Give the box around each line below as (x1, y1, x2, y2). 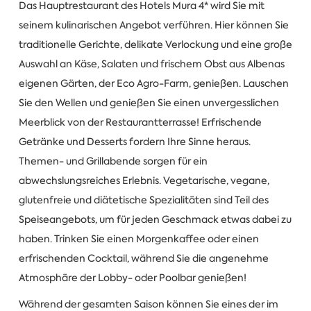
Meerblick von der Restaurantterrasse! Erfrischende (18, 115, 262, 128)
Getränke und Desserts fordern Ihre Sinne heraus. (18, 135, 251, 148)
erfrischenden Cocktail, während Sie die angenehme (18, 251, 269, 264)
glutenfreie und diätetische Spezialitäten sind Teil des (18, 193, 269, 206)
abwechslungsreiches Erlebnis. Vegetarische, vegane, (18, 174, 269, 187)
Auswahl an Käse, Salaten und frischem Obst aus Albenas (18, 57, 285, 70)
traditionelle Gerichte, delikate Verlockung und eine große (18, 37, 292, 51)
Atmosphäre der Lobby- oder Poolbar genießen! (18, 271, 246, 284)
